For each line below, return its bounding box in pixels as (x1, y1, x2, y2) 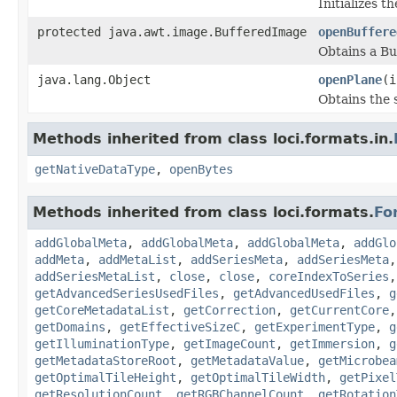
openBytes (169, 161, 233, 176)
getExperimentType (254, 319, 375, 334)
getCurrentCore (290, 302, 389, 317)
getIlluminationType (35, 336, 169, 351)
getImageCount (183, 336, 276, 351)
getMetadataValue (191, 353, 304, 368)
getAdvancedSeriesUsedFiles (35, 285, 219, 300)
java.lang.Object (37, 72, 151, 87)
